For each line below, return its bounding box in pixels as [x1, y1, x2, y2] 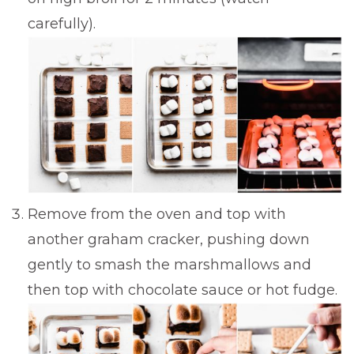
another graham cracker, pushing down [28, 230, 310, 248]
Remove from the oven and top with [28, 205, 286, 223]
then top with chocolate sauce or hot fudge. [28, 281, 341, 299]
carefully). [28, 14, 100, 32]
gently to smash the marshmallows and [28, 255, 311, 273]
